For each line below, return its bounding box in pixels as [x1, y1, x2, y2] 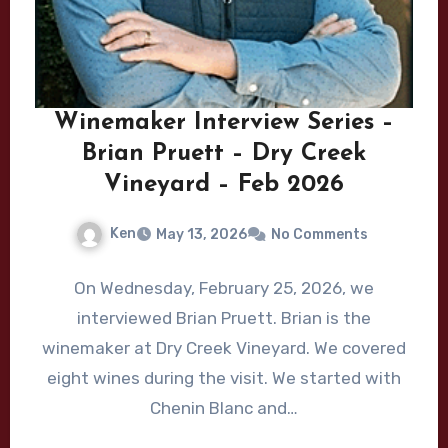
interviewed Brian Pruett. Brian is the [77, 307, 371, 328]
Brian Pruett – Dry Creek [82, 142, 366, 167]
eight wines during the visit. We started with [47, 367, 401, 388]
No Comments [271, 225, 368, 243]
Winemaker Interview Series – [54, 111, 394, 136]
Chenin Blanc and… [150, 397, 298, 418]
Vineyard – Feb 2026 [104, 173, 344, 198]
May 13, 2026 [156, 225, 247, 243]
